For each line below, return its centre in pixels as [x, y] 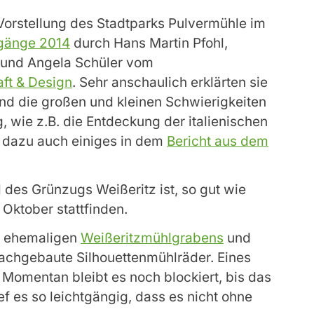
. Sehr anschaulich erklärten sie [170, 82]
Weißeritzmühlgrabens [152, 238]
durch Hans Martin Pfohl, [149, 43]
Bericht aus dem [218, 141]
